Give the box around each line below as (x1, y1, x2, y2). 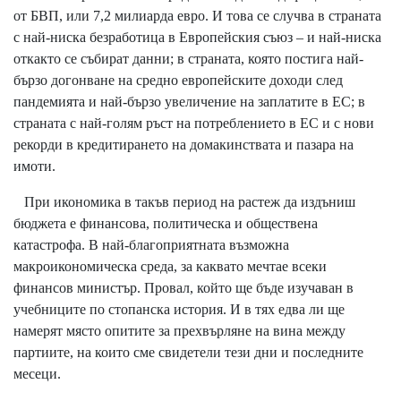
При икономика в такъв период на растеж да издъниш (13, 194, 355, 210)
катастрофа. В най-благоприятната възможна (13, 237, 289, 253)
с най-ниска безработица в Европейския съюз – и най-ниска (13, 30, 381, 46)
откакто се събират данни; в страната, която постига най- (13, 51, 363, 67)
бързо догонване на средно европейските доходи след (13, 73, 343, 89)
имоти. (13, 158, 55, 175)
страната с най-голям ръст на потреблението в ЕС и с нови (13, 115, 374, 132)
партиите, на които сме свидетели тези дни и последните (13, 345, 363, 361)
